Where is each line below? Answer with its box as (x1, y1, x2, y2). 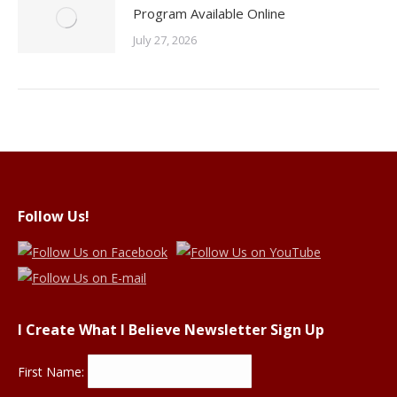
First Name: (18, 362, 88, 379)
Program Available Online (133, 4, 285, 22)
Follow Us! (18, 206, 90, 226)
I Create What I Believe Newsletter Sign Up (18, 319, 324, 339)
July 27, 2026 (133, 32, 197, 48)
